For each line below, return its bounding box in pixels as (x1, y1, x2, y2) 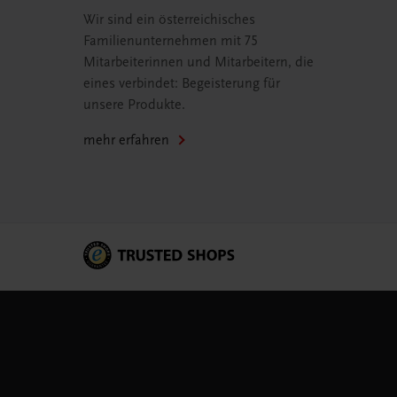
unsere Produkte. (83, 97, 185, 113)
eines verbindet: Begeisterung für (83, 75, 280, 92)
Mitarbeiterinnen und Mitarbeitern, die (83, 54, 314, 71)
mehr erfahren (83, 132, 169, 149)
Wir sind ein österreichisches (83, 12, 255, 28)
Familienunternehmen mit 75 (83, 33, 258, 50)
